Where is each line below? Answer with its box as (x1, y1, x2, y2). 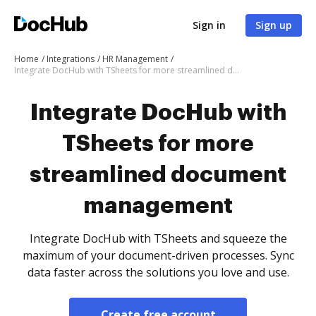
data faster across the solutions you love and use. (27, 265, 289, 280)
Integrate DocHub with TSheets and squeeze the (29, 231, 287, 246)
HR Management (102, 53, 168, 65)
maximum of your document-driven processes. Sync (22, 248, 294, 263)
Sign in (193, 18, 226, 32)
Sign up (255, 18, 292, 32)
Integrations (47, 53, 95, 65)
